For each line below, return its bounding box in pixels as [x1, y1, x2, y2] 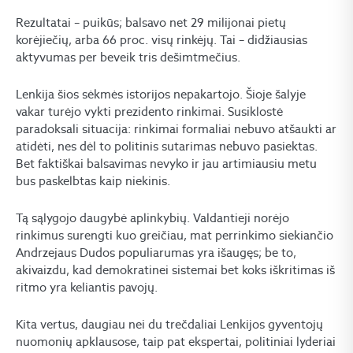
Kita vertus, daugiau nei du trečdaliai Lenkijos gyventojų [16, 316, 323, 332]
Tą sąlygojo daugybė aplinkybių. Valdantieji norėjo [16, 210, 289, 225]
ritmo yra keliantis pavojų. [16, 279, 158, 295]
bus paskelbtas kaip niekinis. [16, 173, 170, 188]
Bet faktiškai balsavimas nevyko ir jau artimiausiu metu [16, 155, 317, 171]
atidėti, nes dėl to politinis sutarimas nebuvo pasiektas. [16, 138, 318, 154]
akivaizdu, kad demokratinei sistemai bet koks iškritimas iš [16, 262, 335, 277]
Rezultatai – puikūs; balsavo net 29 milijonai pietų [16, 14, 286, 30]
